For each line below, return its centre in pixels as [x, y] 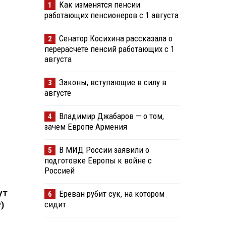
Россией [59, 171]
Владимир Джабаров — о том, [111, 116]
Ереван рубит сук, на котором [111, 194]
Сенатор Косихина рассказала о [116, 39]
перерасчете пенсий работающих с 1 [109, 49]
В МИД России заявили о [104, 150]
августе [58, 93]
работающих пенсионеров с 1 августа [111, 15]
